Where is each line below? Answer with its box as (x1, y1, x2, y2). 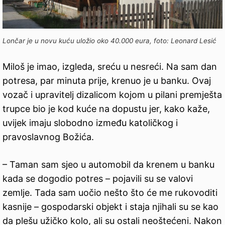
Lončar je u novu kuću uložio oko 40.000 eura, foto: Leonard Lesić (3, 37, 216, 45)
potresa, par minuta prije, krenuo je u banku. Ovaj (3, 75, 211, 86)
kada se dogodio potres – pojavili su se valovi (3, 173, 193, 184)
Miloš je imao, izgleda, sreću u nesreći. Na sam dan (3, 61, 217, 72)
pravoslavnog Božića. (3, 132, 94, 143)
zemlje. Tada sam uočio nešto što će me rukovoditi (3, 187, 217, 198)
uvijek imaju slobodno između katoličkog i (3, 118, 178, 129)
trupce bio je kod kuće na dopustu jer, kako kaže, (3, 103, 210, 115)
